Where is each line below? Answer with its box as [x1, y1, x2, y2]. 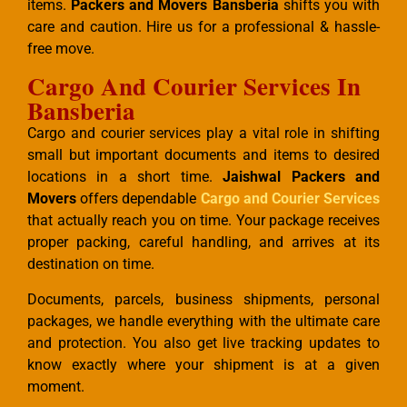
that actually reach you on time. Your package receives [27, 212, 380, 230]
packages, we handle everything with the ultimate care [27, 313, 380, 331]
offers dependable [76, 190, 201, 208]
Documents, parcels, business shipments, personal [27, 291, 380, 309]
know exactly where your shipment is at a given [27, 356, 380, 374]
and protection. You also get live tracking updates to [27, 334, 380, 352]
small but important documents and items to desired [27, 146, 380, 164]
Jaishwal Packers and [212, 168, 381, 186]
